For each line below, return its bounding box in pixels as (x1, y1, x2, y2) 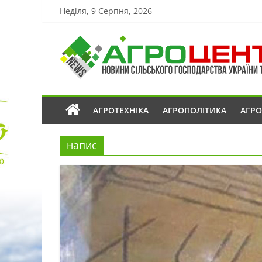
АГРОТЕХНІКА (93, 105, 149, 116)
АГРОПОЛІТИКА (163, 105, 226, 116)
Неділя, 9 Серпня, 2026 (60, 5, 152, 16)
